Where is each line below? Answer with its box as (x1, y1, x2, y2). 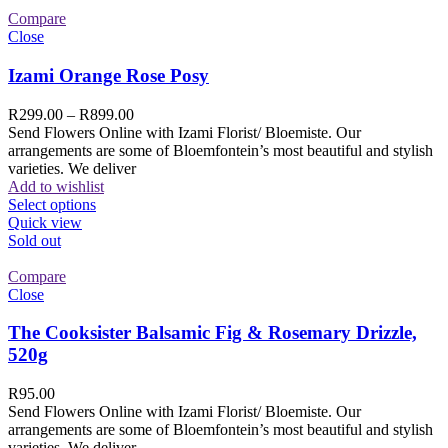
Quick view (8, 213, 82, 231)
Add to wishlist (8, 177, 104, 195)
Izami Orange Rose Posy (8, 64, 209, 86)
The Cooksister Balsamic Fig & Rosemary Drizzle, (8, 322, 417, 344)
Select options (8, 195, 96, 213)
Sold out (8, 231, 61, 249)
